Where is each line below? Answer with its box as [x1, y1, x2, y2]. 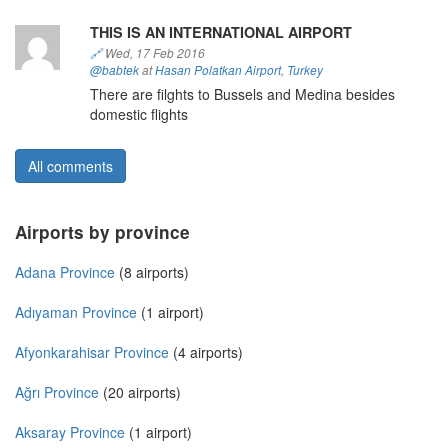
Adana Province [15, 262, 115, 283]
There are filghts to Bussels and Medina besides [89, 84, 395, 105]
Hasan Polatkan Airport [154, 62, 281, 79]
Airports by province [15, 220, 190, 245]
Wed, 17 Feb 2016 [101, 45, 205, 62]
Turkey [286, 62, 323, 79]
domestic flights [89, 104, 188, 125]
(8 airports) [115, 262, 189, 283]
